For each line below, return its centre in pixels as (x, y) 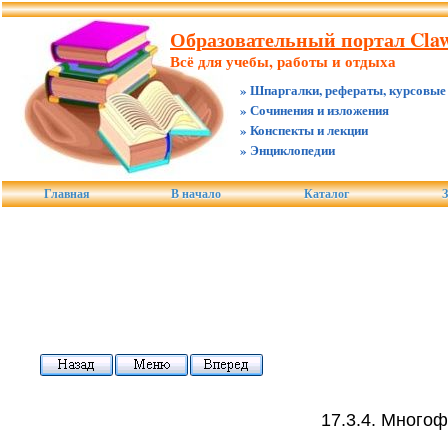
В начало (196, 194)
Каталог (326, 194)
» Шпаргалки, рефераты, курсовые (343, 89)
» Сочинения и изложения (314, 109)
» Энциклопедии (287, 149)
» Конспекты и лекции (304, 129)
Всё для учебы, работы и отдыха (283, 61)
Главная (66, 194)
